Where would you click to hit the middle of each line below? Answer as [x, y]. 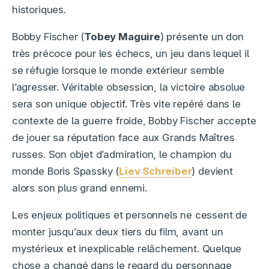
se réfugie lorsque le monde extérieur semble [118, 71]
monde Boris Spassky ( [66, 171]
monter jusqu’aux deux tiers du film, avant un [118, 232]
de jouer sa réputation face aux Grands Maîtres [123, 138]
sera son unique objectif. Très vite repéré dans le [126, 104]
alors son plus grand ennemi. [80, 188]
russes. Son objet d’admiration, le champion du [122, 155]
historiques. [39, 10]
